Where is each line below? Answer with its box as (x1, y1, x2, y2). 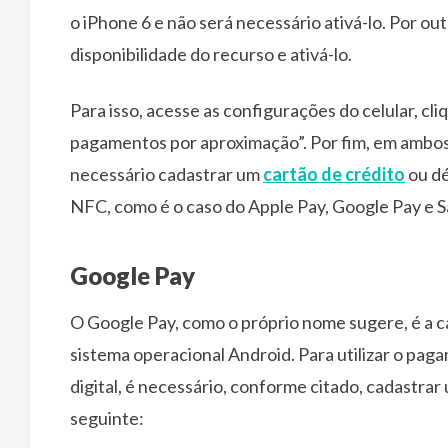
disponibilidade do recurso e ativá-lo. (70, 43, 352, 65)
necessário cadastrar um (70, 163, 263, 185)
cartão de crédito (263, 163, 405, 185)
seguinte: (70, 407, 144, 429)
